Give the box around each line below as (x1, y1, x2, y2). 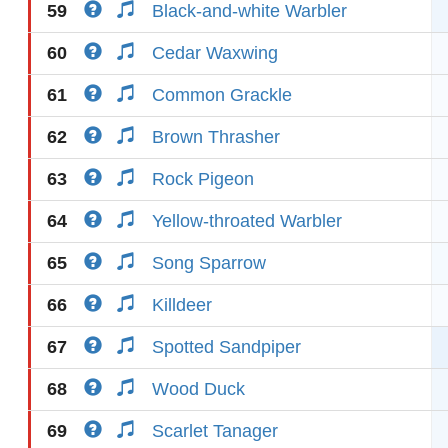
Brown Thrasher (152, 127, 280, 147)
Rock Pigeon (152, 169, 254, 189)
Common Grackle (152, 85, 292, 105)
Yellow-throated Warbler (152, 211, 342, 231)
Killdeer (152, 295, 212, 315)
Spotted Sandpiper (152, 337, 301, 357)
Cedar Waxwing (152, 43, 278, 63)
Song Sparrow (152, 253, 266, 273)
